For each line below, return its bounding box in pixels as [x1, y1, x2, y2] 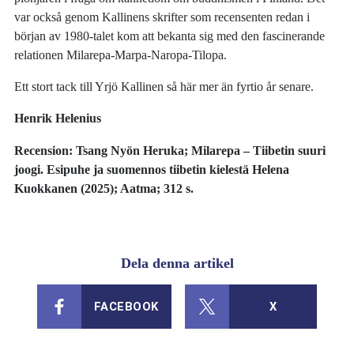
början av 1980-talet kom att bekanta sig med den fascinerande [14, 28, 326, 43]
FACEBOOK [93, 299, 159, 314]
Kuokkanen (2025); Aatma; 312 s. [14, 180, 194, 196]
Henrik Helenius [14, 111, 102, 126]
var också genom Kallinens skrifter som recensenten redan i [14, 9, 311, 24]
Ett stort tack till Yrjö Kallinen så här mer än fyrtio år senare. [14, 79, 314, 95]
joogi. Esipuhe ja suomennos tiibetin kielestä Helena [14, 161, 290, 177]
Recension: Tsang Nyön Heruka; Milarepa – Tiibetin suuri [14, 142, 326, 158]
